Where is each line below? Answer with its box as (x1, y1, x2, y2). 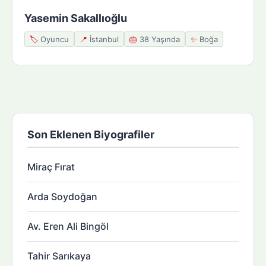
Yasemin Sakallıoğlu (24, 11, 127, 24)
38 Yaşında (137, 34, 180, 44)
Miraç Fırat (27, 160, 75, 173)
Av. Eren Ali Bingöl (27, 220, 109, 232)
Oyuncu (38, 34, 69, 44)
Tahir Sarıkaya (27, 249, 91, 262)
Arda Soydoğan (27, 190, 97, 202)
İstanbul (87, 34, 119, 44)
